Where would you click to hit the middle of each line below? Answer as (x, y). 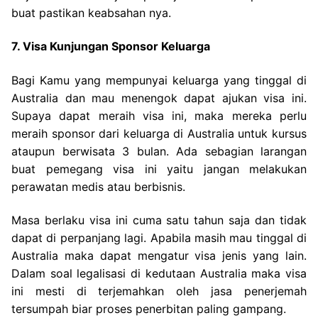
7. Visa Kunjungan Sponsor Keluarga (111, 46)
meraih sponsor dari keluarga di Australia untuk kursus (159, 133)
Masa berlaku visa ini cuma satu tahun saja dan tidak (159, 220)
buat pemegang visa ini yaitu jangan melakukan (159, 169)
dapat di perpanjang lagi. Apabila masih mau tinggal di (159, 238)
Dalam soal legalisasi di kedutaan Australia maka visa (159, 274)
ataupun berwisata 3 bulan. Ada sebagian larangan (159, 151)
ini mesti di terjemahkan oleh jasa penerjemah (159, 291)
